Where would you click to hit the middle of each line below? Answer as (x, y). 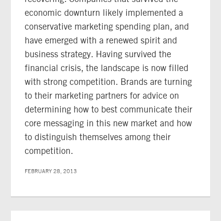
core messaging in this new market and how (109, 123)
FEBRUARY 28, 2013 (51, 171)
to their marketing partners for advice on (102, 95)
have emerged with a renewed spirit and (101, 40)
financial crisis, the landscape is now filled (107, 68)
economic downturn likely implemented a (104, 12)
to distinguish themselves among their (98, 137)
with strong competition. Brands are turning (109, 81)
